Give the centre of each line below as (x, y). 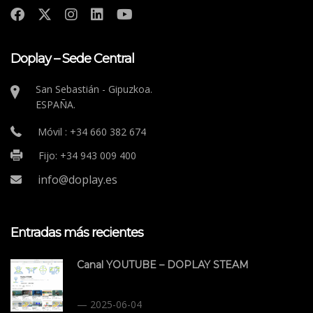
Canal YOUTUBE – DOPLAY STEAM (163, 264)
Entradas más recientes (77, 232)
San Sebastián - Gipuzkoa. (94, 89)
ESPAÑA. (56, 104)
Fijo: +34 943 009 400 (87, 155)
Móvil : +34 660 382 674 (92, 131)
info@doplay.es (78, 179)
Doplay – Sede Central (72, 58)
